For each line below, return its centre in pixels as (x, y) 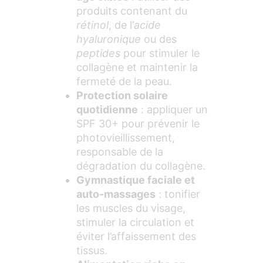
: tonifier (178, 194)
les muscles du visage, (131, 208)
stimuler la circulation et (135, 222)
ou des (159, 39)
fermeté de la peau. (124, 82)
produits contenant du (132, 11)
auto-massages (116, 194)
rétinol (92, 25)
